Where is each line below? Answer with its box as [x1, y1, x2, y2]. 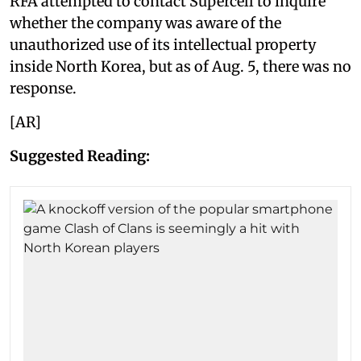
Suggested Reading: [10, 146, 150, 165]
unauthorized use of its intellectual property [10, 35, 316, 54]
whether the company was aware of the [10, 13, 281, 32]
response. [10, 78, 77, 98]
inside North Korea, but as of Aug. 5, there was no [10, 56, 351, 76]
